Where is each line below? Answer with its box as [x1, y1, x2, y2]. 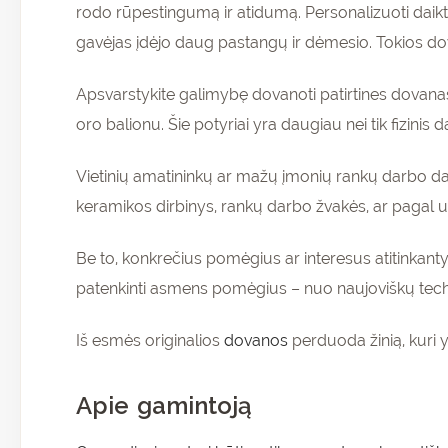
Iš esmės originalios [76, 331, 224, 351]
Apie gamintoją [76, 391, 252, 421]
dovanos [224, 331, 288, 351]
